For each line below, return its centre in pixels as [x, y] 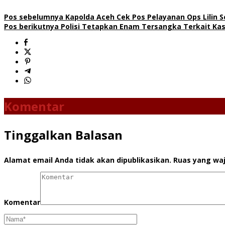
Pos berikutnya [31, 26]
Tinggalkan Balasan [63, 135]
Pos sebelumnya [34, 17]
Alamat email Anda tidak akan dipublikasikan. [88, 160]
